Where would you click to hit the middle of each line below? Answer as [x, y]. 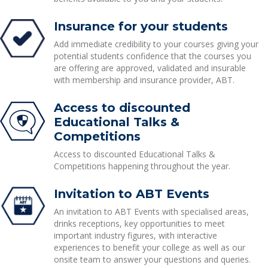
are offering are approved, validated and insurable [150, 68]
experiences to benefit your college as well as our [149, 247]
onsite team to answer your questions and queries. [152, 259]
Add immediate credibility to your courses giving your [156, 44]
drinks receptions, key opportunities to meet [139, 223]
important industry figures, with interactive [135, 235]
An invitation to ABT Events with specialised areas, [151, 211]
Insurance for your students [141, 26]
